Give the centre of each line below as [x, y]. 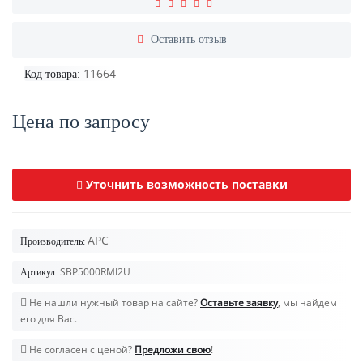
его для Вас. [49, 318]
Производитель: [53, 241]
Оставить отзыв [188, 39]
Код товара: [52, 74]
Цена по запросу [81, 121]
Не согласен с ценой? [81, 349]
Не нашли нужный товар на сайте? [113, 302]
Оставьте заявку [239, 302]
